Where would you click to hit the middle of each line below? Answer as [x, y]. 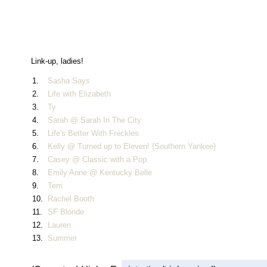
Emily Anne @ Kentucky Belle [100, 172]
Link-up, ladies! [57, 61]
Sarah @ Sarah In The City [94, 120]
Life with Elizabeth [79, 94]
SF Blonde [66, 212]
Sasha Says [69, 80]
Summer [62, 238]
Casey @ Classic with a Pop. [98, 159]
